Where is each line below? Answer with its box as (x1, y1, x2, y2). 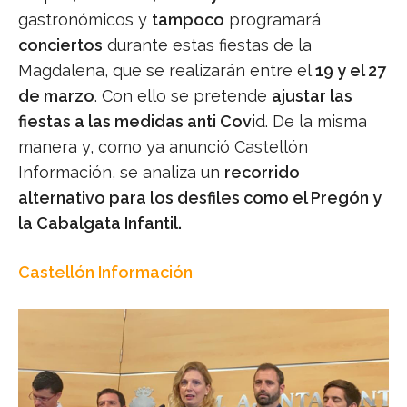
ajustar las (272, 86, 352, 106)
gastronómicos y (18, 10, 152, 30)
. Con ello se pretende (94, 86, 272, 106)
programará (224, 10, 321, 30)
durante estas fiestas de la (103, 35, 312, 55)
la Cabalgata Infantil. (18, 213, 182, 233)
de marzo (18, 86, 94, 106)
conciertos (18, 35, 103, 55)
